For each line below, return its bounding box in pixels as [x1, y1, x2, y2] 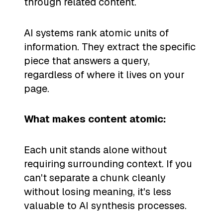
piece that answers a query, [24, 54, 150, 67]
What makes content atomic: [24, 112, 166, 126]
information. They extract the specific [24, 40, 196, 53]
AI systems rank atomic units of [24, 26, 169, 39]
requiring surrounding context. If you [24, 157, 192, 170]
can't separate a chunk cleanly [24, 171, 166, 184]
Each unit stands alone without [24, 143, 167, 156]
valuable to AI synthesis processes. [24, 199, 187, 212]
